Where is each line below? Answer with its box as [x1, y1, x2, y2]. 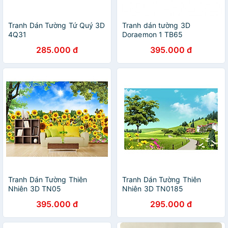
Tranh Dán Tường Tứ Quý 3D [8, 21, 105, 30]
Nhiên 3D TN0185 [122, 184, 184, 193]
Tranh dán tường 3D [122, 21, 190, 30]
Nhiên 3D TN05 [8, 184, 62, 193]
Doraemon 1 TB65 [122, 30, 183, 39]
